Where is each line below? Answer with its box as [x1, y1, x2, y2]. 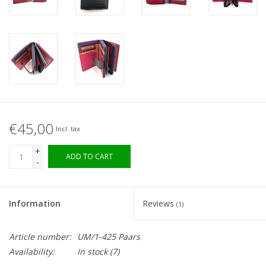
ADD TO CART [66, 151, 113, 162]
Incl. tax [56, 124, 80, 134]
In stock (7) [77, 246, 119, 258]
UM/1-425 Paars [77, 231, 140, 243]
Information [9, 198, 61, 210]
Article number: [9, 231, 71, 243]
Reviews [142, 198, 176, 210]
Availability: [9, 246, 55, 258]
